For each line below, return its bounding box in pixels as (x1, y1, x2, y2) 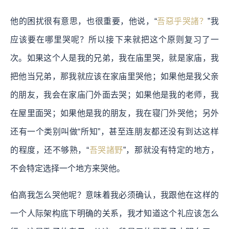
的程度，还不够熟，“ (10, 145, 89, 154)
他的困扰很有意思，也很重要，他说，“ (10, 16, 157, 26)
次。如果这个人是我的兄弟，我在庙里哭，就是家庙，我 (10, 53, 219, 62)
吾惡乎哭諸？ (156, 16, 208, 26)
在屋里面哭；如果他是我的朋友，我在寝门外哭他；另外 (10, 108, 219, 118)
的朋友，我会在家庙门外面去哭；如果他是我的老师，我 (10, 90, 219, 99)
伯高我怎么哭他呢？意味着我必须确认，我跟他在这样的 (10, 190, 219, 199)
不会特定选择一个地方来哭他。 (10, 164, 125, 173)
